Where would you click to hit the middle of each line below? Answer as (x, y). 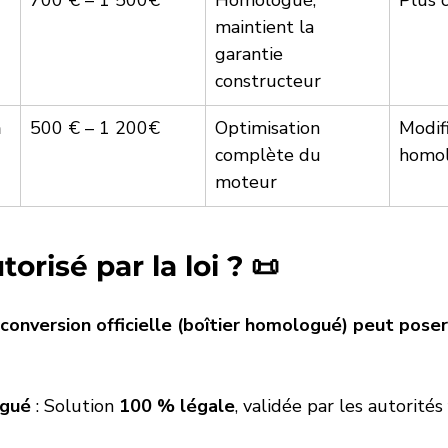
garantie (251, 54)
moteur (246, 182)
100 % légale (177, 406)
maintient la (267, 27)
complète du (270, 155)
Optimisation (270, 128)
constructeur (268, 81)
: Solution (75, 406)
